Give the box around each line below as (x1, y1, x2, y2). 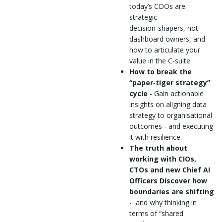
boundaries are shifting (129, 186, 214, 196)
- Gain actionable (148, 88, 204, 98)
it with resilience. (129, 132, 182, 142)
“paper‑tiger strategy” (129, 77, 210, 87)
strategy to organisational (129, 110, 212, 120)
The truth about (129, 143, 187, 153)
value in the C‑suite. (129, 55, 192, 65)
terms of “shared (129, 208, 183, 218)
